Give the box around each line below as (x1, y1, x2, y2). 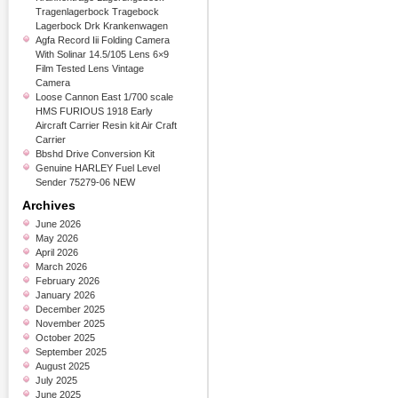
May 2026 (36, 233, 78, 243)
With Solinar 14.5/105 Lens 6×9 (36, 49, 169, 60)
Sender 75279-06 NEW (36, 177, 135, 187)
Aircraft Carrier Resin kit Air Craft (36, 120, 177, 131)
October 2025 (36, 332, 95, 343)
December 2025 (36, 304, 105, 314)
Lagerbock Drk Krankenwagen (36, 20, 168, 31)
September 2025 (36, 346, 107, 357)
